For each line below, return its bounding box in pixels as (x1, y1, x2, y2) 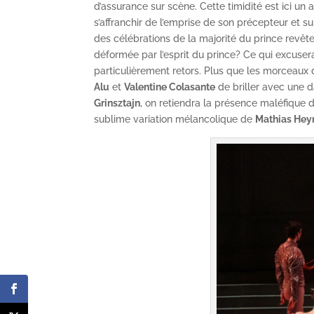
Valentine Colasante (124, 81, 216, 93)
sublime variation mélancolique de (94, 114, 256, 125)
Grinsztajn (94, 97, 141, 109)
